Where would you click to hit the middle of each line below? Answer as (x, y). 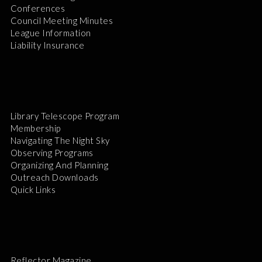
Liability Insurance (47, 45)
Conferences (38, 8)
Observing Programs (52, 152)
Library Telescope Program (65, 116)
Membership (35, 128)
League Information (51, 32)
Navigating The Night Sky (60, 140)
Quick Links (33, 189)
